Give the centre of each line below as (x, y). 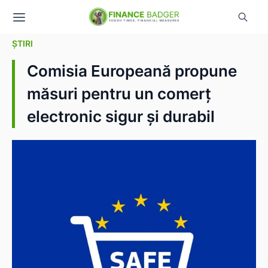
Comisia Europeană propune (132, 71)
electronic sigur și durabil (121, 116)
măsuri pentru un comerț (119, 94)
